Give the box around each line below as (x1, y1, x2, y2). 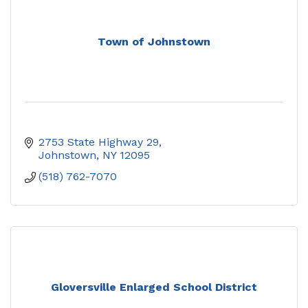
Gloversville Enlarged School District (51, 280, 257, 294)
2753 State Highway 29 (38, 135, 159, 148)
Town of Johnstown (98, 34, 210, 48)
